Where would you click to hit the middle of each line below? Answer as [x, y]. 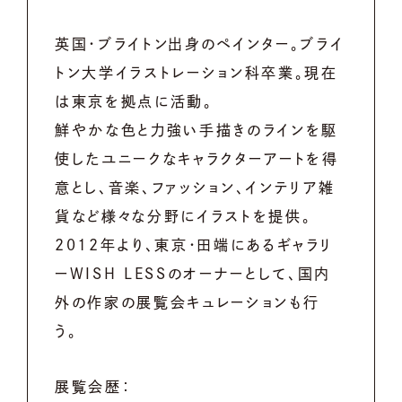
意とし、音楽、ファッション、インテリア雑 [195, 187]
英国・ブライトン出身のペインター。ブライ [200, 44]
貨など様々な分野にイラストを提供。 [187, 216]
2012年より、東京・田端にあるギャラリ [194, 245]
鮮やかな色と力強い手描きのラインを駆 [197, 130]
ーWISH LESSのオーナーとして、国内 [193, 273]
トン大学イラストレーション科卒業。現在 [197, 72]
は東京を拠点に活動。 [138, 101]
